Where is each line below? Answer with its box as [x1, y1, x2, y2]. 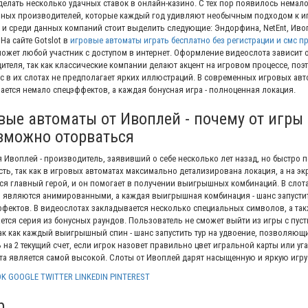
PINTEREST [109, 272, 150, 283]
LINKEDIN [74, 272, 108, 283]
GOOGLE [8, 272, 38, 283]
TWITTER [40, 272, 73, 283]
